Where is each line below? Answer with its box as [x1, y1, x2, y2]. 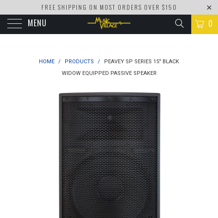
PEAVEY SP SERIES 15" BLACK [103, 58, 179, 65]
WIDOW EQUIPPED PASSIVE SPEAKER [61, 70, 157, 76]
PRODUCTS [65, 58, 94, 65]
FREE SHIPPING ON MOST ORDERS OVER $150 [41, 3, 177, 11]
